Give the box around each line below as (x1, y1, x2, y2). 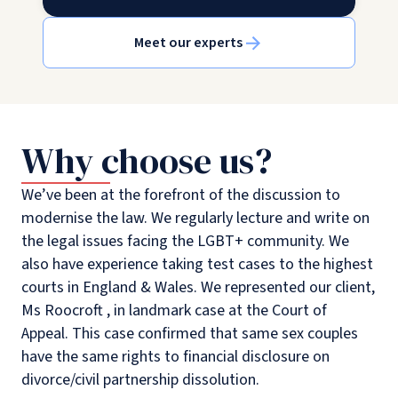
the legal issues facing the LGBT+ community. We (21, 230, 349, 253)
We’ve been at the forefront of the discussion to (21, 184, 340, 207)
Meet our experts (134, 33, 243, 53)
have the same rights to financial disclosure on (21, 346, 330, 369)
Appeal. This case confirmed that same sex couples (21, 322, 358, 346)
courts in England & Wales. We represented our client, (21, 276, 375, 299)
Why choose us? (21, 137, 272, 186)
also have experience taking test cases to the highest (21, 253, 373, 276)
